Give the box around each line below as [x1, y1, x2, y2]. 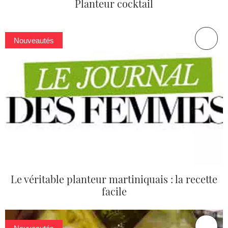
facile [101, 184, 127, 198]
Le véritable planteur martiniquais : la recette [11, 172, 217, 186]
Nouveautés [14, 36, 54, 45]
